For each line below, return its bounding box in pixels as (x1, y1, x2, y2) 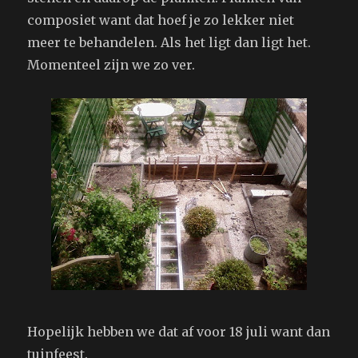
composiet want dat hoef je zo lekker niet (27, 12, 295, 29)
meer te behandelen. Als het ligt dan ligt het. (27, 34, 312, 51)
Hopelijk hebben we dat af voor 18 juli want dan (27, 324, 331, 340)
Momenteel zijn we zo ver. (27, 57, 196, 74)
